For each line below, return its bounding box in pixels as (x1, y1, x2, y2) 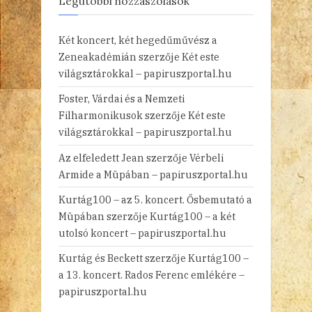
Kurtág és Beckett (58, 251, 143, 265)
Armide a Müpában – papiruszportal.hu (58, 167, 248, 181)
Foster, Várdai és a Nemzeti (58, 92, 185, 106)
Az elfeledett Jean (58, 150, 144, 164)
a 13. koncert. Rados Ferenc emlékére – (58, 268, 244, 282)
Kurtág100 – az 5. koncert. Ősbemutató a (58, 193, 252, 207)
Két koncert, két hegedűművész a (58, 33, 217, 47)
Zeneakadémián (58, 49, 136, 63)
